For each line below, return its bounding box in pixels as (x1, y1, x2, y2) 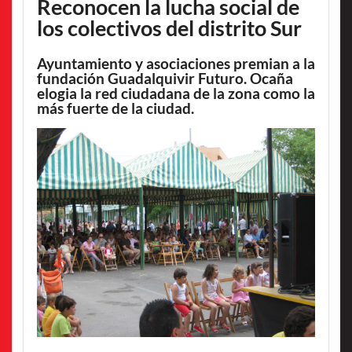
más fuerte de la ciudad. (36, 99, 194, 118)
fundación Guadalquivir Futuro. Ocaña (36, 69, 293, 88)
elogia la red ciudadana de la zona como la (36, 84, 315, 103)
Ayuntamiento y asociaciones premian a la (36, 54, 315, 73)
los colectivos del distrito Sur (36, 14, 302, 41)
